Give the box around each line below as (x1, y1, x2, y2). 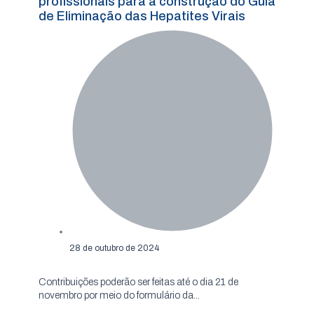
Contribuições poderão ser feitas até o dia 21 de (39, 276, 238, 287)
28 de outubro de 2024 (69, 243, 159, 253)
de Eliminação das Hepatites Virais (39, 9, 245, 24)
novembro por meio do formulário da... (39, 289, 200, 301)
